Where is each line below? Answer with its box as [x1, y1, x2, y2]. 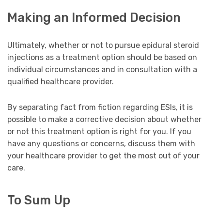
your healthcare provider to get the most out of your [7, 151, 200, 160]
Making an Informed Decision [7, 10, 181, 25]
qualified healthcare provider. [7, 77, 114, 86]
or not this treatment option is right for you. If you [7, 126, 191, 136]
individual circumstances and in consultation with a [7, 64, 197, 74]
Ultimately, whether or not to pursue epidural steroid [7, 40, 199, 50]
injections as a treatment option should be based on [7, 52, 197, 62]
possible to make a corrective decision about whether [7, 114, 201, 124]
